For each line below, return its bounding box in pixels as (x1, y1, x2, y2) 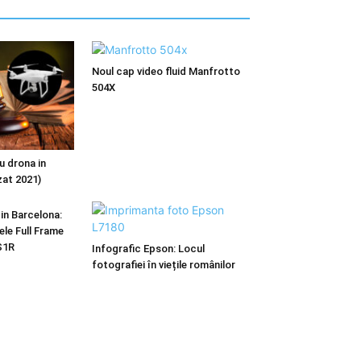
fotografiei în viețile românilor (92, 258, 235, 271)
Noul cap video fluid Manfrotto (92, 65, 240, 77)
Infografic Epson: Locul (92, 242, 205, 255)
